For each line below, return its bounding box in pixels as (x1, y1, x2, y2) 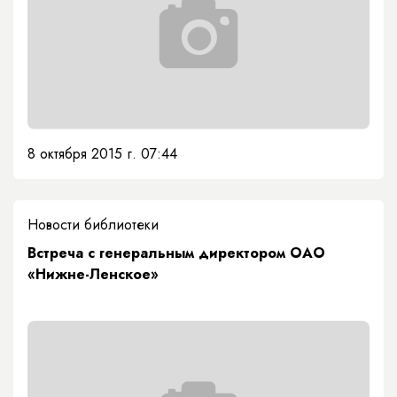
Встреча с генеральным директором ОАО (27, 242, 325, 263)
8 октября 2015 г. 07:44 (27, 143, 177, 164)
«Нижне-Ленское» (27, 263, 159, 284)
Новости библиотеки (27, 214, 159, 235)
